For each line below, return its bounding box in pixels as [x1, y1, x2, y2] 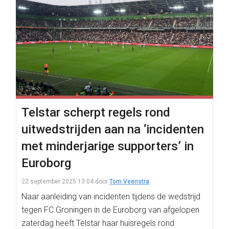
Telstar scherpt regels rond [21, 105, 170, 120]
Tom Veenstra [109, 178, 149, 185]
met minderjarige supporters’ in [21, 139, 194, 153]
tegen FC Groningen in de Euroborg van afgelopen [21, 205, 199, 215]
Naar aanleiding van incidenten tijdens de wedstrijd [21, 192, 200, 201]
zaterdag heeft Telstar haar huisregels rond [21, 218, 174, 228]
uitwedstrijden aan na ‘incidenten [21, 122, 204, 136]
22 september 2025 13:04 [21, 178, 94, 185]
